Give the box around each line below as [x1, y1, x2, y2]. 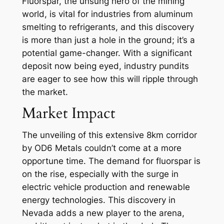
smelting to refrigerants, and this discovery [21, 22, 194, 32]
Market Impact [21, 103, 115, 124]
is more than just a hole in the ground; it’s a [21, 35, 195, 45]
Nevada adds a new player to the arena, [21, 208, 184, 218]
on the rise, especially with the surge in [21, 169, 178, 179]
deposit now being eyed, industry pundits [21, 61, 189, 71]
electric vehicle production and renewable [21, 182, 190, 192]
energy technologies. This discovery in [21, 195, 175, 205]
